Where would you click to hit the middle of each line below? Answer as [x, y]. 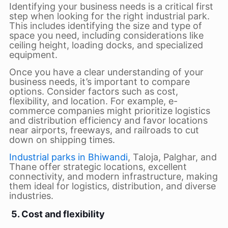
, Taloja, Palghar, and [172, 157]
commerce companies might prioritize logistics [109, 111]
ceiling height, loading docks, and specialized [106, 45]
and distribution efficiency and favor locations [108, 120]
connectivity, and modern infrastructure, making [113, 176]
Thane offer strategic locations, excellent [98, 167]
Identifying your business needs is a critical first [111, 6]
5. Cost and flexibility [57, 214]
